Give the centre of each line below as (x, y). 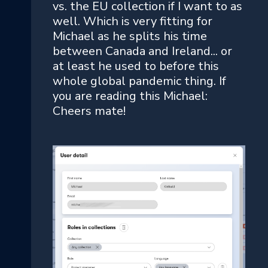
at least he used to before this (136, 66)
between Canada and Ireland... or (142, 51)
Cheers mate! (89, 111)
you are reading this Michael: (130, 96)
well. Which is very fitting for (133, 21)
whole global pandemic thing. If (139, 81)
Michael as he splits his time (130, 36)
